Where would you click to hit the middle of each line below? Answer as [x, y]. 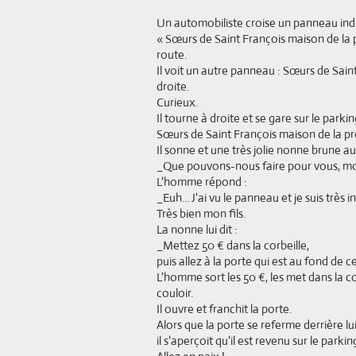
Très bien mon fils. [201, 213]
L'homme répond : [202, 182]
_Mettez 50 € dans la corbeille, [233, 245]
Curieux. [177, 102]
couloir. [175, 293]
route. [172, 54]
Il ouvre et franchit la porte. [224, 309]
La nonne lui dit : [197, 229]
